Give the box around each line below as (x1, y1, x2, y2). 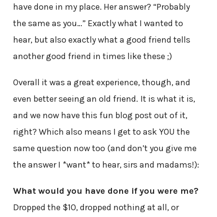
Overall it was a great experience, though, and (13, 77, 190, 88)
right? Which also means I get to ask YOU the (13, 126, 190, 138)
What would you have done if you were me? (13, 186, 199, 197)
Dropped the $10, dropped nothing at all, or (13, 202, 179, 213)
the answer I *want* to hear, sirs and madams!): (13, 159, 199, 170)
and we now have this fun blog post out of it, (13, 110, 187, 121)
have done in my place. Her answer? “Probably (13, 1, 190, 13)
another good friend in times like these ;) (13, 51, 172, 62)
